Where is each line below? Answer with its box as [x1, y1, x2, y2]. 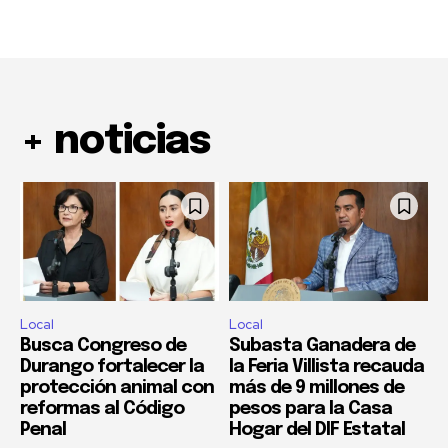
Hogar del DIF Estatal [229, 421, 405, 440]
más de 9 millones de [229, 379, 404, 398]
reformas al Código [20, 400, 184, 419]
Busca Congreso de [20, 337, 186, 356]
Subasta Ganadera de [229, 337, 415, 356]
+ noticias [20, 121, 210, 163]
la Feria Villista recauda [229, 358, 424, 377]
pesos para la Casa [229, 400, 392, 419]
